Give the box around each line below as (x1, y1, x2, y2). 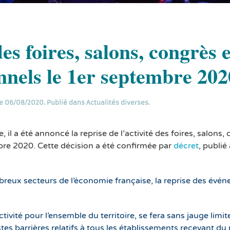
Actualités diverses (86, 98, 148, 106)
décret (174, 140, 199, 151)
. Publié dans (43, 98, 86, 106)
